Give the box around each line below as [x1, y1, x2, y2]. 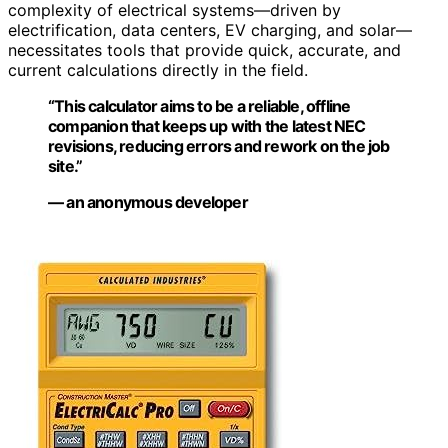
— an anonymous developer [48, 191, 248, 212]
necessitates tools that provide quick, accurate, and [8, 39, 401, 60]
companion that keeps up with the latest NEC [48, 115, 366, 136]
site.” [48, 155, 83, 176]
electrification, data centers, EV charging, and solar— [8, 19, 412, 40]
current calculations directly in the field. [8, 59, 308, 80]
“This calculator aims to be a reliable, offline [48, 95, 351, 116]
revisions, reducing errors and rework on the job [48, 135, 390, 156]
